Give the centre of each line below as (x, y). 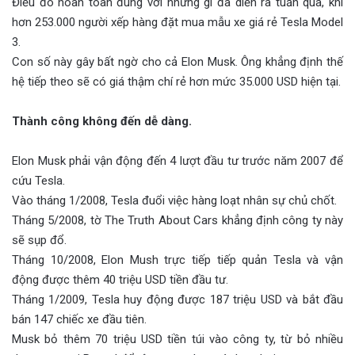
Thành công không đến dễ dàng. (102, 121)
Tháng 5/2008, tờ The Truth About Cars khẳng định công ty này (177, 220)
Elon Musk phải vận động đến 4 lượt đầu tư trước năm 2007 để (177, 160)
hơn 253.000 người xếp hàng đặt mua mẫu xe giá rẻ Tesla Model (177, 22)
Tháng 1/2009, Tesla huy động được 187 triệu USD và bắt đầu (177, 299)
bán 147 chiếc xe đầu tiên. (79, 319)
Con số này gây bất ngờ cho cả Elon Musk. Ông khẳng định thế (177, 61)
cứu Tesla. (38, 180)
